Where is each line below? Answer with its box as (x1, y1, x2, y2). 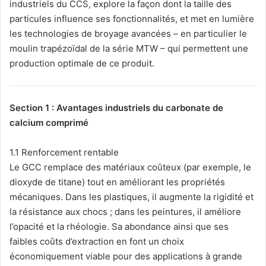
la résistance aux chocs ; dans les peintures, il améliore (9, 206, 241, 218)
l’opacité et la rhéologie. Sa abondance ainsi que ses (9, 221, 229, 233)
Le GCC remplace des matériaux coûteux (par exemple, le (9, 161, 251, 173)
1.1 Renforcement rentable (9, 147, 119, 159)
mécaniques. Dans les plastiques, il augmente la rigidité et (9, 191, 254, 203)
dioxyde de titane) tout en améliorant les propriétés (9, 176, 225, 188)
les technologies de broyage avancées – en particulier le (9, 27, 247, 39)
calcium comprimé (9, 117, 88, 129)
